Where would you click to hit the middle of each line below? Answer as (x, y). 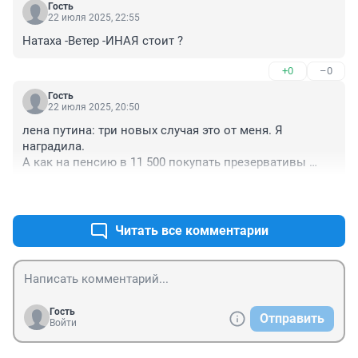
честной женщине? (76, 179)
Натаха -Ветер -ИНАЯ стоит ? (103, 41)
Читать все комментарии (192, 231)
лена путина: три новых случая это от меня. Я (153, 131)
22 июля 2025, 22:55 (94, 18)
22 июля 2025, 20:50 (94, 107)
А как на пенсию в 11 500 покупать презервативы (164, 163)
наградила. (54, 147)
